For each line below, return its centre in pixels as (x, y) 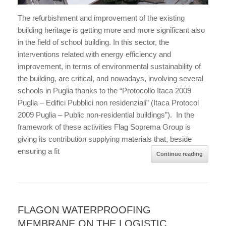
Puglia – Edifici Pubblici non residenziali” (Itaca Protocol (108, 103)
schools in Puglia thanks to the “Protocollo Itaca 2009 (104, 91)
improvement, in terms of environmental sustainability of (109, 67)
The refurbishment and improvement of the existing (101, 18)
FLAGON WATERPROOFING (84, 210)
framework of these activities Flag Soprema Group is (104, 127)
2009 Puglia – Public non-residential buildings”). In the (106, 115)
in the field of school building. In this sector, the (93, 42)
